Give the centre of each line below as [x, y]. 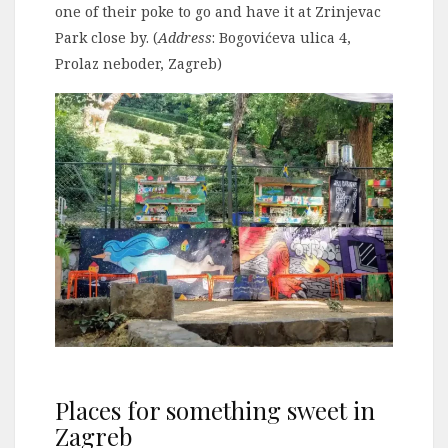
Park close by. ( [106, 37]
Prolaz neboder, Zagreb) [138, 63]
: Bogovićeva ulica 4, [281, 37]
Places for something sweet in [215, 409]
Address [185, 37]
